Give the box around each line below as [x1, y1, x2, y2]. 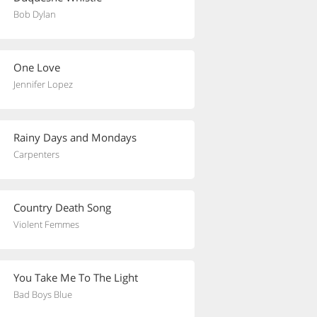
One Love [13, 60, 60, 74]
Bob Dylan [13, 8, 56, 21]
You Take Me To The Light [13, 270, 138, 284]
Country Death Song [13, 200, 111, 214]
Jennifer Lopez [13, 78, 73, 91]
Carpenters [13, 148, 59, 161]
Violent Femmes [13, 218, 79, 231]
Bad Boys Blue [13, 288, 72, 301]
